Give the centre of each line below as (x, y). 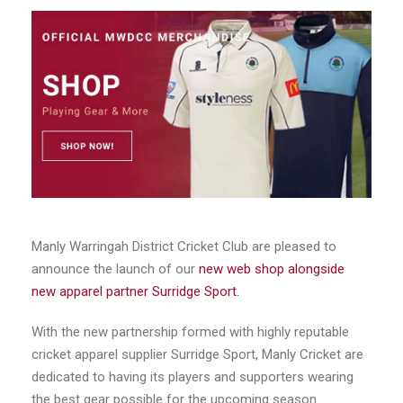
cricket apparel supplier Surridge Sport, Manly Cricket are (197, 355)
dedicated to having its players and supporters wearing (193, 377)
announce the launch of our (113, 269)
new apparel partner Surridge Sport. (135, 292)
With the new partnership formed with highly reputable (190, 332)
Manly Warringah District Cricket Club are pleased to (184, 247)
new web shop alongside (270, 269)
